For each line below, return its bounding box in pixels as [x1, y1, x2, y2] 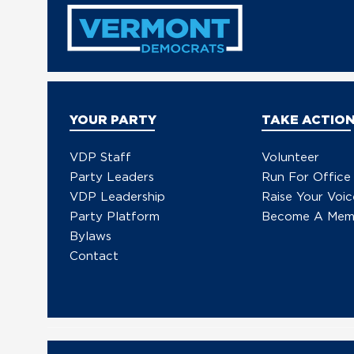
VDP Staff [70, 149, 132, 163]
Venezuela [163, 39, 236, 55]
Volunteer [262, 149, 320, 163]
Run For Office [262, 169, 352, 183]
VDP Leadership [70, 189, 166, 202]
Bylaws [70, 228, 112, 242]
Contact [70, 248, 119, 262]
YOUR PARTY [70, 112, 157, 127]
